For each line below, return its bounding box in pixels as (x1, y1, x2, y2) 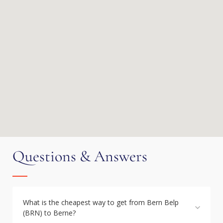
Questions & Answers (12, 146, 147, 166)
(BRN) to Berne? (23, 208, 76, 218)
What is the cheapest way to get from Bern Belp (23, 198, 179, 207)
